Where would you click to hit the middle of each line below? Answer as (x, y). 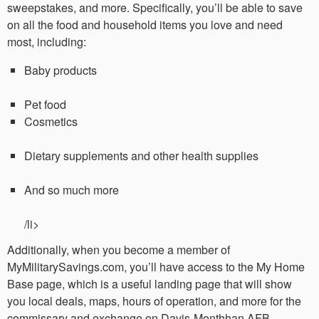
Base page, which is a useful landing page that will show (150, 283)
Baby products (61, 70)
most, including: (47, 41)
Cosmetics (51, 121)
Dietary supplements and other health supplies (141, 155)
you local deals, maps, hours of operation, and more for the (154, 300)
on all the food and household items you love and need (145, 24)
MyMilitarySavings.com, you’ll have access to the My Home (156, 266)
